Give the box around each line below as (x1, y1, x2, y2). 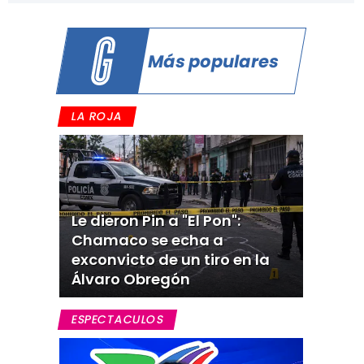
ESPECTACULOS (70, 311, 165, 327)
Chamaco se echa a (71, 230, 223, 250)
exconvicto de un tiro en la (71, 249, 270, 270)
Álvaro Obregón (71, 269, 190, 289)
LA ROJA (70, 108, 124, 124)
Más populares (145, 49, 281, 73)
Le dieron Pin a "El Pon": (71, 210, 240, 231)
